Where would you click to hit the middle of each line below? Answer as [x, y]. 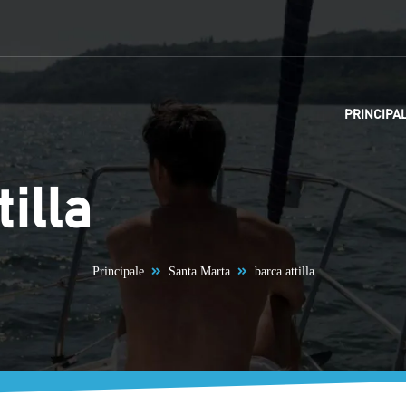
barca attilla [284, 271]
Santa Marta [199, 271]
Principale [118, 271]
